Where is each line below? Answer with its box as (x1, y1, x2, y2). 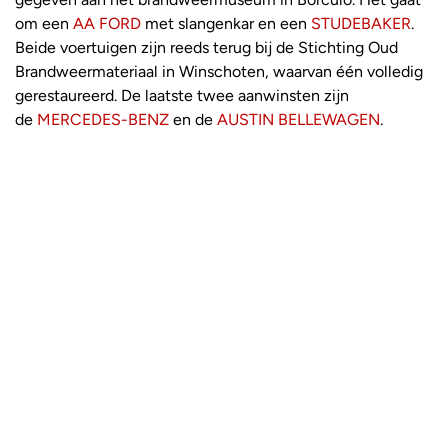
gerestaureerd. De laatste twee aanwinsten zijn (15, 85, 349, 105)
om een (15, 13, 69, 33)
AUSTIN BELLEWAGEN (217, 109, 380, 129)
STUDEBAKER (311, 13, 411, 33)
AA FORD (73, 13, 141, 33)
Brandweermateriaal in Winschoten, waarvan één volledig (15, 61, 423, 81)
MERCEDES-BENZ (37, 109, 169, 129)
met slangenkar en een (145, 13, 307, 33)
